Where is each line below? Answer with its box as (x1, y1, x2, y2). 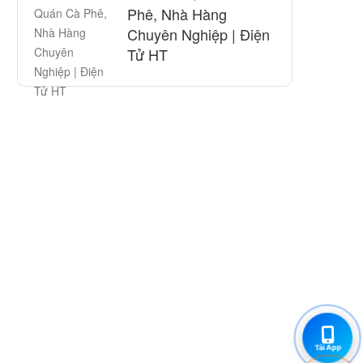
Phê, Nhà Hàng (127, 3, 227, 24)
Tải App (314, 342, 342, 352)
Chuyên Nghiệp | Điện (127, 23, 270, 45)
